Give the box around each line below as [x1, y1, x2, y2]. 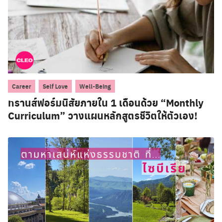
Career [12, 81, 31, 91]
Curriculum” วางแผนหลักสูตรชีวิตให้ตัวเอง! [8, 108, 197, 123]
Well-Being [79, 81, 111, 91]
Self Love [43, 81, 68, 91]
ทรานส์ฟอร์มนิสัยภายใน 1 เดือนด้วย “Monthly [8, 95, 204, 110]
